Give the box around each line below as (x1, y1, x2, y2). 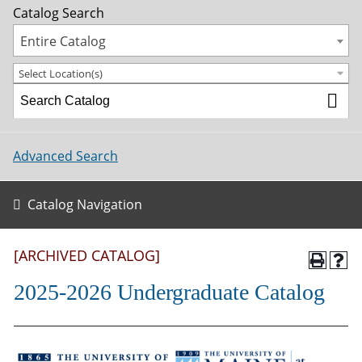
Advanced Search (13, 147, 118, 165)
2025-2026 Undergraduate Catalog (14, 280, 325, 305)
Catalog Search (13, 4, 104, 22)
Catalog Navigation (27, 196, 142, 213)
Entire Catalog (20, 32, 106, 50)
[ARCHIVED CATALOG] (14, 246, 160, 265)
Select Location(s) (19, 65, 103, 81)
